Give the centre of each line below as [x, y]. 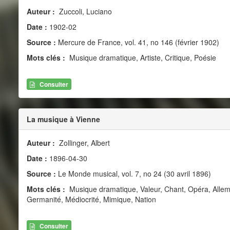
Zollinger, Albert [83, 142]
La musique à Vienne [63, 119]
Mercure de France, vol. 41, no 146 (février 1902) [137, 42]
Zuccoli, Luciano [84, 11]
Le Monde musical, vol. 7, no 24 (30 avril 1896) [133, 173]
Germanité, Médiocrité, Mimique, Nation [91, 199]
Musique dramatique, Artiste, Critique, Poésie [141, 57]
